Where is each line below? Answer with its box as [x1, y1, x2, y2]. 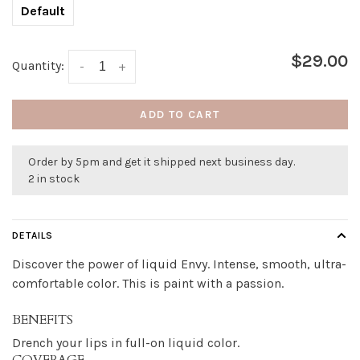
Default [21, 3, 65, 18]
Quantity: [12, 58, 64, 73]
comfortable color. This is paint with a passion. [12, 276, 284, 292]
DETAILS [12, 230, 53, 242]
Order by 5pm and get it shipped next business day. [28, 155, 295, 170]
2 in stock [28, 172, 80, 186]
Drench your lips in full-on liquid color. [12, 334, 239, 350]
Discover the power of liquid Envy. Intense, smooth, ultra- [12, 256, 346, 272]
